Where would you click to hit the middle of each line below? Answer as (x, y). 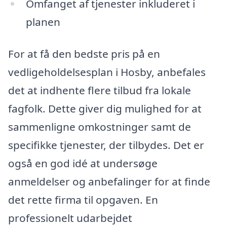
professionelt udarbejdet (70, 218)
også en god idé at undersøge (83, 163)
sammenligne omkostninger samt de (100, 127)
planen (43, 22)
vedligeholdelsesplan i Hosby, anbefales (107, 72)
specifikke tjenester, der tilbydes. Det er (106, 145)
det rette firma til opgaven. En (83, 200)
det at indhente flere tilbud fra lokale (100, 90)
